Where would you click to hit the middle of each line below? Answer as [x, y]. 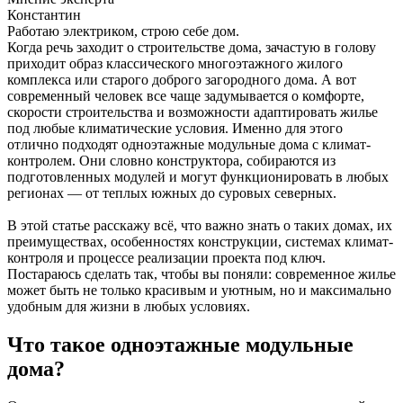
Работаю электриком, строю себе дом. [123, 31]
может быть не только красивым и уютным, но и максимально [199, 290]
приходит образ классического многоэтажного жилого [175, 63]
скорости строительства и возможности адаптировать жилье [193, 112]
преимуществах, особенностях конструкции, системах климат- [200, 241]
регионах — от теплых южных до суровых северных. [172, 193]
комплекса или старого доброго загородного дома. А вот [182, 79]
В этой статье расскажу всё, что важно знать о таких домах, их [200, 225]
